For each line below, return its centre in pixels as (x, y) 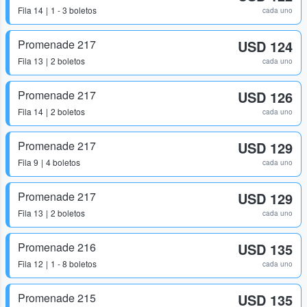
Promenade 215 (57, 298)
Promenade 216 (57, 247)
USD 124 (265, 46)
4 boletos (63, 162)
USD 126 (265, 97)
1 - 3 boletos (74, 10)
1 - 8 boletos (74, 263)
